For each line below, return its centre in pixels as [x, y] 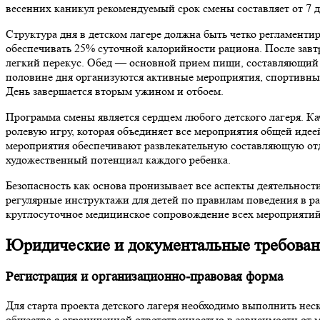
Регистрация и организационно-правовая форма [144, 277]
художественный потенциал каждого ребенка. [118, 159]
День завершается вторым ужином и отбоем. [115, 91]
